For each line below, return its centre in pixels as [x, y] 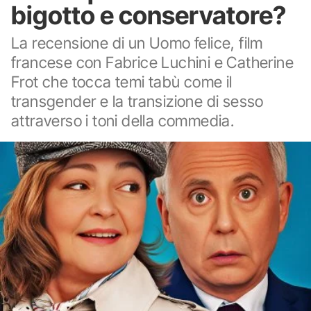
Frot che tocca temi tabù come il [122, 82]
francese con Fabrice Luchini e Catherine [152, 62]
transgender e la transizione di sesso [137, 101]
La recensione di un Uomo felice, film [137, 43]
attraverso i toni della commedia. [123, 120]
